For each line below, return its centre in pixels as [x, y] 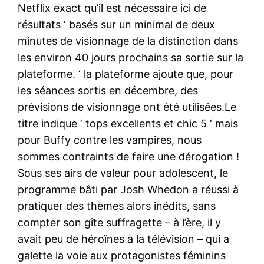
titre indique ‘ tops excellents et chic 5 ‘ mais [128, 123]
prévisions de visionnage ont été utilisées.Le [127, 107]
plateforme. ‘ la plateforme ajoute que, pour [126, 74]
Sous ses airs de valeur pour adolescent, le [123, 173]
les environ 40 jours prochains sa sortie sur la [131, 57]
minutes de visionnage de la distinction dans [128, 41]
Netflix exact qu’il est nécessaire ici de [112, 8]
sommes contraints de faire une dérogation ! [129, 156]
